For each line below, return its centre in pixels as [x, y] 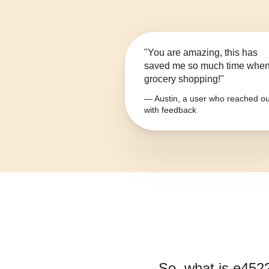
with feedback [170, 110]
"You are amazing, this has [201, 53]
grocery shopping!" [184, 79]
